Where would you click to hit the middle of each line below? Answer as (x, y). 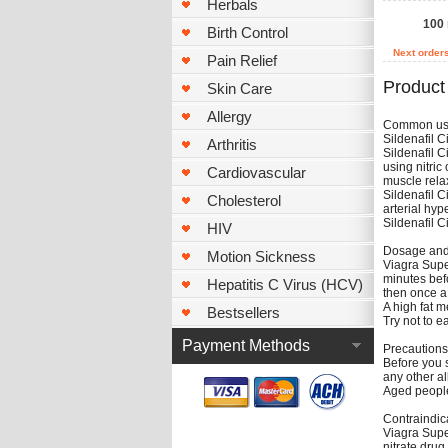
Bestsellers (243, 312)
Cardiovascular (256, 172)
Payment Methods (246, 345)
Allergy (229, 116)
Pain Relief (242, 60)
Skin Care (239, 88)
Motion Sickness (261, 256)
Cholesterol (244, 200)
